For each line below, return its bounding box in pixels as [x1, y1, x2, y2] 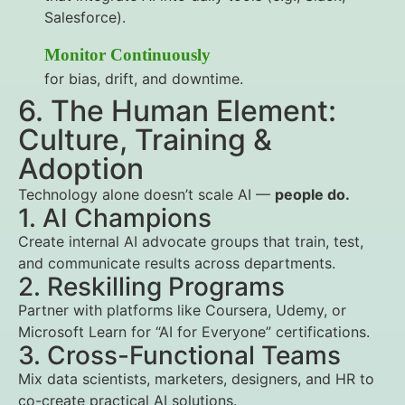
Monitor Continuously [44, 45, 211, 64]
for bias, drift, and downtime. [44, 70, 243, 88]
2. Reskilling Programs [18, 271, 285, 302]
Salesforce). [44, 8, 126, 26]
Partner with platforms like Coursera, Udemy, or [18, 301, 346, 319]
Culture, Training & [18, 122, 272, 157]
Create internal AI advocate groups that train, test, [18, 232, 363, 250]
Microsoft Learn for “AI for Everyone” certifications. [18, 323, 370, 341]
